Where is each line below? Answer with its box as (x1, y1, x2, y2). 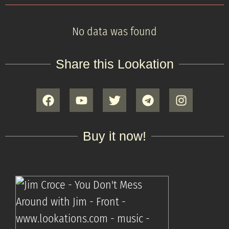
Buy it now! (83, 129, 146, 143)
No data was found (72, 25, 157, 38)
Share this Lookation (55, 57, 174, 71)
